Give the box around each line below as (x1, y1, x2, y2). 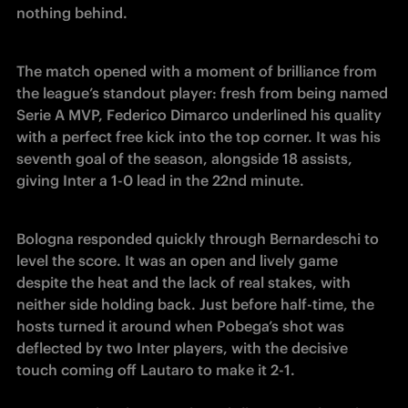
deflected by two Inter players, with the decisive (16, 339, 348, 357)
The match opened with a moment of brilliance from (16, 62, 377, 80)
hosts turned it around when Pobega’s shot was (16, 317, 344, 335)
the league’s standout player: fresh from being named (16, 84, 388, 102)
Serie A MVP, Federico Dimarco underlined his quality (16, 106, 382, 124)
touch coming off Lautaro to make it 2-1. (16, 361, 295, 379)
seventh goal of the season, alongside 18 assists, (16, 149, 352, 168)
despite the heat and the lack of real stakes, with (16, 273, 351, 291)
